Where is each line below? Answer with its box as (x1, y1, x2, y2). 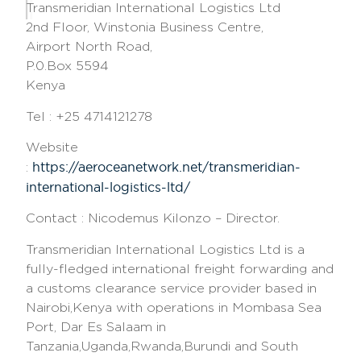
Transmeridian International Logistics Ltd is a (26, 242, 305, 256)
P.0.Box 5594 (26, 59, 110, 73)
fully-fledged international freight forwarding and (26, 261, 334, 276)
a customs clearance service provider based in (26, 280, 317, 295)
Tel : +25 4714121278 (26, 109, 153, 123)
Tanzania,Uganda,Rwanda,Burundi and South (26, 338, 299, 353)
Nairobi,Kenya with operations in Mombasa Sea (26, 300, 322, 314)
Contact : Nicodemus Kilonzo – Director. (26, 211, 280, 226)
